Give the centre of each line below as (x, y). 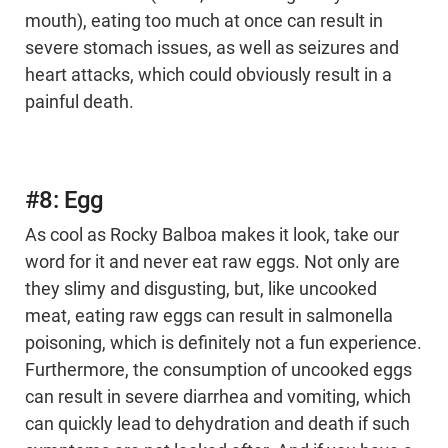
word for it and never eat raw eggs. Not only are (212, 262)
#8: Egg (64, 200)
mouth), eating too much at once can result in (204, 21)
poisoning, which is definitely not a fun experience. (223, 343)
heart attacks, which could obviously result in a (208, 75)
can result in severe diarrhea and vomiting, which (218, 397)
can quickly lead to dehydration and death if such (217, 424)
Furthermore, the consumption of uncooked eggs (218, 370)
